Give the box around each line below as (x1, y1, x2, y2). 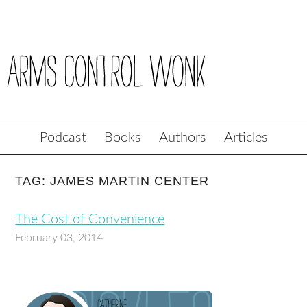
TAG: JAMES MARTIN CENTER (15, 174, 210, 188)
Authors (158, 131, 206, 145)
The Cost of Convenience (15, 212, 165, 226)
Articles (223, 131, 268, 145)
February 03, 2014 (15, 232, 103, 243)
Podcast (39, 131, 86, 145)
